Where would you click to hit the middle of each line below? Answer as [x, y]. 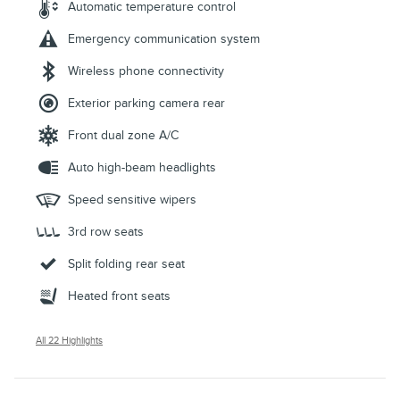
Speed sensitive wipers [132, 200]
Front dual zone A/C [123, 136]
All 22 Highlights [69, 341]
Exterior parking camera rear [146, 104]
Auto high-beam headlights [142, 168]
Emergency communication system [164, 39]
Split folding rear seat [126, 264]
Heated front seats [119, 296]
